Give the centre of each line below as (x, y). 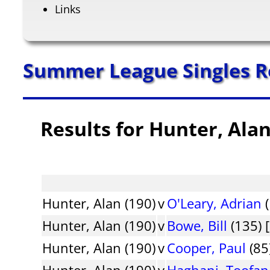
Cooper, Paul (207, 247)
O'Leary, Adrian (215, 203)
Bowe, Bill (197, 225)
